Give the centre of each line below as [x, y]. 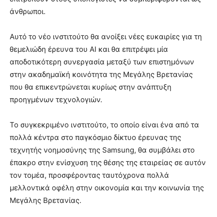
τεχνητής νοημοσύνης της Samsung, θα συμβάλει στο [102, 150]
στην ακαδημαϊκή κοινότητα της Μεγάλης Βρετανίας [101, 75]
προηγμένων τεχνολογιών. [56, 100]
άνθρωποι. [28, 12]
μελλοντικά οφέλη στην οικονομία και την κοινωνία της [107, 188]
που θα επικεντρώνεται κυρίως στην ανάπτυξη [91, 87]
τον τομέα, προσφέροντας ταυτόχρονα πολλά [89, 175]
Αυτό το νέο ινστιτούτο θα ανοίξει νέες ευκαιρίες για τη [106, 37]
